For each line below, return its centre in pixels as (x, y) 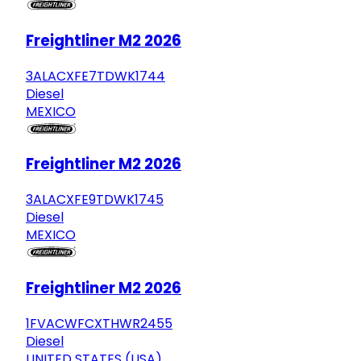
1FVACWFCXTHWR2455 (99, 323)
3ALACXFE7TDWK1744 (95, 76)
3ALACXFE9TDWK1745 (95, 200)
